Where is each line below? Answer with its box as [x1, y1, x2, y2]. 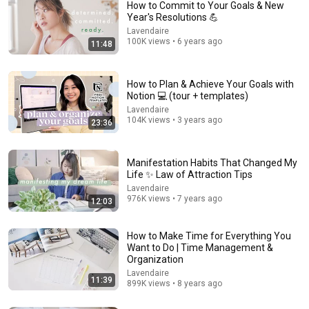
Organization [127, 253, 183, 265]
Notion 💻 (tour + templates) [127, 90, 248, 101]
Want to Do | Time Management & [127, 241, 273, 253]
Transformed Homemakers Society [44, 159, 178, 168]
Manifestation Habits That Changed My [127, 157, 297, 168]
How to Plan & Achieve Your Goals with [127, 79, 294, 90]
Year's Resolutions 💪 [127, 12, 219, 23]
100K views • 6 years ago [127, 37, 222, 46]
